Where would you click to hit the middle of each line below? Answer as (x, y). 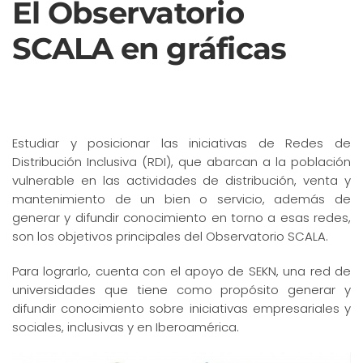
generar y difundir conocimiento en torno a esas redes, (181, 218)
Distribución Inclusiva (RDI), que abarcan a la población (181, 162)
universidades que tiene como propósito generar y (181, 290)
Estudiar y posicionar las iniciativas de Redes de (181, 143)
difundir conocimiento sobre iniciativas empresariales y (181, 309)
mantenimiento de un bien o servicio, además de (181, 199)
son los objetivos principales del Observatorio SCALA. (170, 237)
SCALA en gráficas (149, 49)
